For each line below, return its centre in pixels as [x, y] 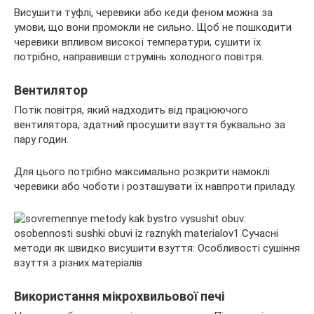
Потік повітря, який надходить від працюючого [131, 110]
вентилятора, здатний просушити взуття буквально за [150, 124]
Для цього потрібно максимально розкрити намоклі [142, 171]
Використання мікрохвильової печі [119, 296]
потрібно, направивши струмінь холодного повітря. [139, 56]
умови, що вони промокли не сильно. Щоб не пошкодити [153, 27]
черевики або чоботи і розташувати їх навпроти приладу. [155, 186]
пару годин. [41, 139]
